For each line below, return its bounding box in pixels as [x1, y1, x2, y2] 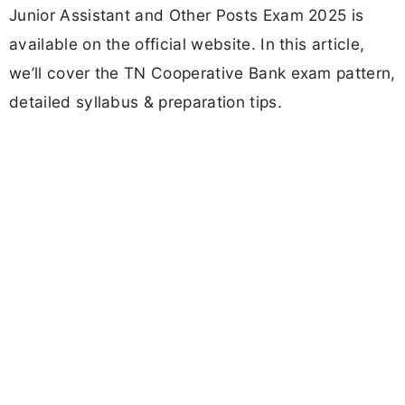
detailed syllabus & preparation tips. [9, 92, 282, 112]
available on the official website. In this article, [9, 34, 365, 54]
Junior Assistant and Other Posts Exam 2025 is [9, 5, 364, 25]
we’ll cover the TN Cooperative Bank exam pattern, [9, 63, 396, 83]
